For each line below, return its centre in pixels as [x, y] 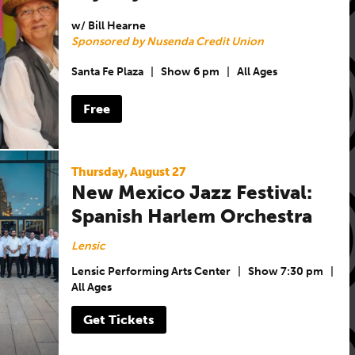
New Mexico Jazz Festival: [191, 192]
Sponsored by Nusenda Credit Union [167, 41]
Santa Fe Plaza [107, 72]
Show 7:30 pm [285, 272]
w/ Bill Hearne [108, 25]
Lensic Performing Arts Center [151, 272]
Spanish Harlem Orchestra [191, 216]
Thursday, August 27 [128, 172]
